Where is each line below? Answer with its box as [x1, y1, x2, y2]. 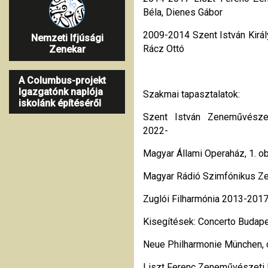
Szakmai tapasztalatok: [143, 88, 240, 100]
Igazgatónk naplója [19, 86, 103, 98]
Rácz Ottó [143, 42, 184, 54]
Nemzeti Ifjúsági [31, 32, 103, 44]
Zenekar [48, 43, 86, 55]
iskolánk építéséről [19, 97, 101, 109]
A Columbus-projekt [19, 74, 106, 86]
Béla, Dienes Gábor [143, 6, 223, 18]
